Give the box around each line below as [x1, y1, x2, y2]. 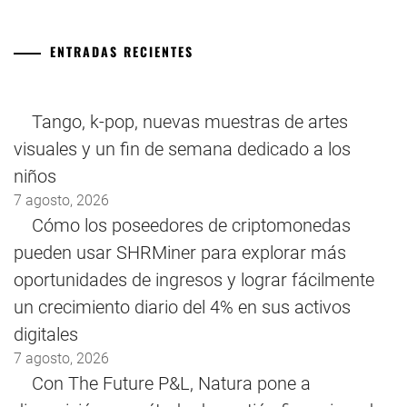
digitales [14, 323, 78, 346]
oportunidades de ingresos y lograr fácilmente [14, 269, 374, 292]
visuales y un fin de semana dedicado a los [14, 138, 351, 161]
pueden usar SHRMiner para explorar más [14, 242, 346, 264]
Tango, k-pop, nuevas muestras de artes [32, 111, 348, 134]
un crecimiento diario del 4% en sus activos [14, 296, 351, 319]
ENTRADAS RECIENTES [50, 42, 194, 62]
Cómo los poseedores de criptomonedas [32, 214, 351, 237]
